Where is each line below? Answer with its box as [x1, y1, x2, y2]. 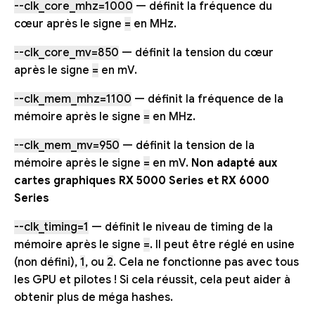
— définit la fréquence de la [131, 92, 283, 107]
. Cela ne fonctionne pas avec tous [113, 255, 299, 270]
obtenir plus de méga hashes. [14, 290, 173, 305]
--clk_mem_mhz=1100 [14, 92, 131, 107]
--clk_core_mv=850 [14, 46, 119, 60]
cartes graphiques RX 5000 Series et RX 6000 [14, 174, 269, 188]
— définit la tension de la [120, 139, 255, 153]
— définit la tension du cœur [119, 46, 274, 60]
